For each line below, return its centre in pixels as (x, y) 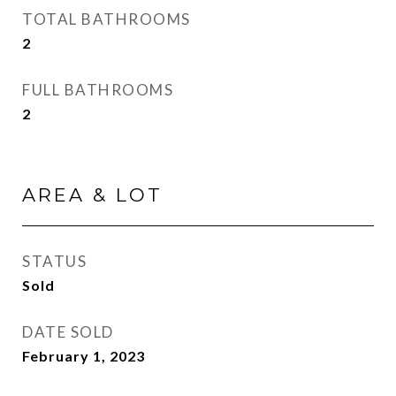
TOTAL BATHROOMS (107, 19)
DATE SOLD (68, 332)
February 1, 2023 (84, 356)
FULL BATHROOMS (98, 90)
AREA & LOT (92, 195)
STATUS (54, 261)
